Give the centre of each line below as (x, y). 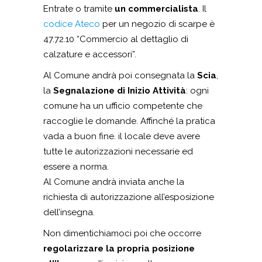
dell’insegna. (69, 213)
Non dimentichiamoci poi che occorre (122, 234)
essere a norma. (76, 167)
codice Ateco (72, 24)
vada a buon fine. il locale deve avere (122, 137)
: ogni (197, 91)
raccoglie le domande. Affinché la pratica (129, 121)
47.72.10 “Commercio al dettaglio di (116, 39)
